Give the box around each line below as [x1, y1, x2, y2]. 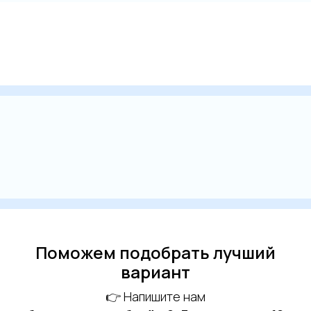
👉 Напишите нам [106, 288, 205, 305]
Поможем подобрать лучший [35, 241, 276, 264]
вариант [121, 260, 190, 284]
